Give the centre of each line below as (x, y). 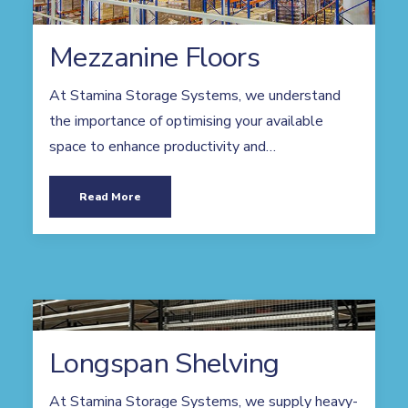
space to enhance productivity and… (163, 147)
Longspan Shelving (164, 363)
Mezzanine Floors (155, 57)
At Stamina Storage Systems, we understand (195, 96)
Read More (110, 197)
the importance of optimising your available (186, 121)
